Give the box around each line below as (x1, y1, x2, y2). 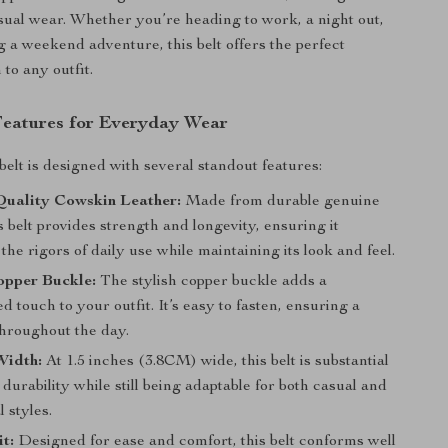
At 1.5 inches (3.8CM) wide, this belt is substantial (42, 354, 390, 370)
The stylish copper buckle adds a (96, 274, 328, 290)
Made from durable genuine (181, 194, 381, 210)
